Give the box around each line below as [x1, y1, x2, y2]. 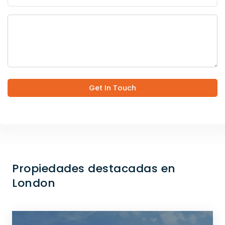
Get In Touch [89, 83, 136, 93]
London [12, 175, 55, 191]
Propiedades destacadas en [12, 161, 176, 177]
